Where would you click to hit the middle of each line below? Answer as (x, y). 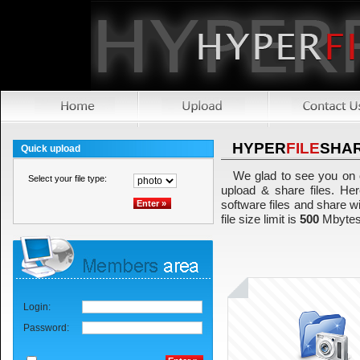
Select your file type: (67, 178)
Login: (39, 307)
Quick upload (51, 149)
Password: (49, 328)
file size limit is (260, 219)
